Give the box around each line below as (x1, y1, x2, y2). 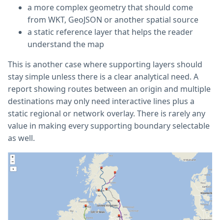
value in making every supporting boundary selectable (8, 120, 210, 132)
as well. (8, 133, 35, 144)
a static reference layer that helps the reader (27, 27, 193, 38)
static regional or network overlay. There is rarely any (8, 108, 205, 119)
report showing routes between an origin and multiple (8, 83, 211, 95)
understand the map (27, 39, 104, 50)
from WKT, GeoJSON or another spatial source (27, 14, 198, 26)
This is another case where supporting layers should (8, 59, 202, 70)
